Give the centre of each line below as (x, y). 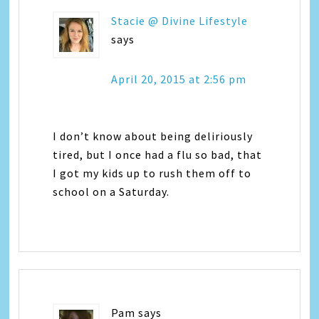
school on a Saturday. (111, 191)
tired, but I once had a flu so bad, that (158, 154)
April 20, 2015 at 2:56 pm (179, 79)
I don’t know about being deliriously (153, 136)
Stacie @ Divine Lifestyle (180, 20)
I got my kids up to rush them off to (152, 173)
